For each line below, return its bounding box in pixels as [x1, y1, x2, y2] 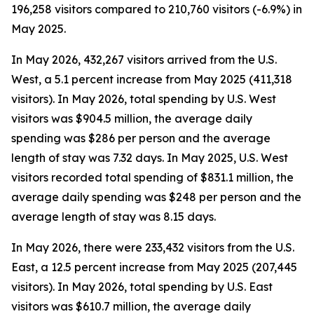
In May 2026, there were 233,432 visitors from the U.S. [11, 240, 294, 254]
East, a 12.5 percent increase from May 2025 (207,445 [11, 260, 297, 274]
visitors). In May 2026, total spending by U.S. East [11, 280, 273, 294]
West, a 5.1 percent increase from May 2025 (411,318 [11, 72, 292, 86]
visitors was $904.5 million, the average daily [11, 111, 252, 125]
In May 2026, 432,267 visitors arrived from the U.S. [11, 53, 277, 67]
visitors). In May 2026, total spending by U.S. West [11, 92, 276, 106]
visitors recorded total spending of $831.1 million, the [11, 170, 294, 184]
